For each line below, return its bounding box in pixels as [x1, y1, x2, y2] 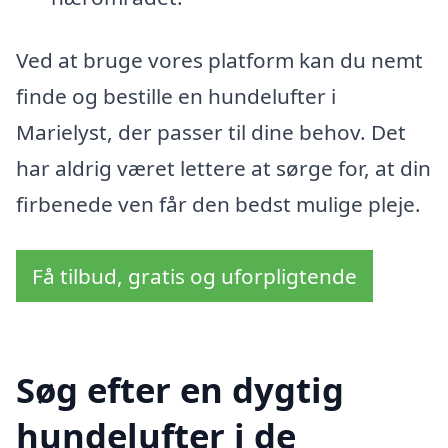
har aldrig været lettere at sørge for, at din [16, 154, 431, 183]
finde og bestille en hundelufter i [16, 82, 336, 111]
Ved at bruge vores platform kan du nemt [16, 46, 423, 75]
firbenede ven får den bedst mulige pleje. [16, 190, 421, 219]
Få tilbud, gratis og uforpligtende [32, 262, 357, 291]
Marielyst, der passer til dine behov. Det [16, 118, 406, 147]
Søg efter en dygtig [16, 365, 344, 413]
